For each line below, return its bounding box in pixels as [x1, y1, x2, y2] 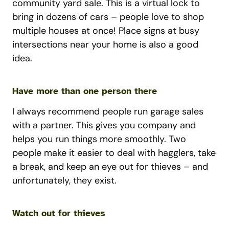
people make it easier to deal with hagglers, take [12, 147, 216, 159]
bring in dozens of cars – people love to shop [12, 11, 204, 23]
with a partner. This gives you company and [12, 119, 196, 131]
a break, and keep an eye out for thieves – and [12, 161, 208, 173]
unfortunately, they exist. [12, 174, 117, 187]
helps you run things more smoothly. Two [12, 133, 186, 145]
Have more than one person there [12, 85, 157, 97]
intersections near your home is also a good [12, 38, 198, 51]
